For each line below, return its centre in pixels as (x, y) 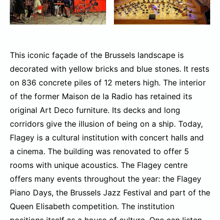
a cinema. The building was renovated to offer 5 (99, 151)
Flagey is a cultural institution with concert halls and (107, 138)
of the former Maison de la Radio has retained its (101, 96)
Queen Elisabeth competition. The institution (92, 206)
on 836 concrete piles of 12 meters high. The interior (108, 83)
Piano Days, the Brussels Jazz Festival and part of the (110, 193)
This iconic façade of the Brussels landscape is (97, 55)
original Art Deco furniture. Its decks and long (95, 110)
